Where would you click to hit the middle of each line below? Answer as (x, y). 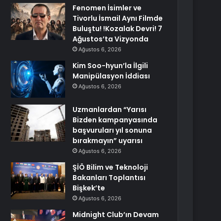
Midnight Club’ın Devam (116, 215)
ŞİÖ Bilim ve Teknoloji (110, 167)
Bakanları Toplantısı (109, 178)
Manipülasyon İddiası (111, 76)
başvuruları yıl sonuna (112, 130)
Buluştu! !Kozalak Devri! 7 (118, 29)
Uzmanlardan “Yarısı (110, 110)
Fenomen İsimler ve (107, 8)
